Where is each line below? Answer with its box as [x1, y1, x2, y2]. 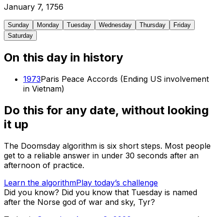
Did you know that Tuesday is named [62, 187, 197, 197]
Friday [173, 21, 191, 29]
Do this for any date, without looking [4, 103, 209, 117]
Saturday [8, 32, 33, 40]
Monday [37, 21, 59, 29]
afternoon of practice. [4, 160, 84, 170]
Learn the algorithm [4, 177, 76, 187]
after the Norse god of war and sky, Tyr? [4, 197, 155, 207]
